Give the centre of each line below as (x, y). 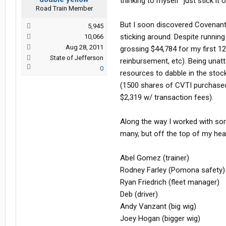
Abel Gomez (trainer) (155, 158)
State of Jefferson (77, 58)
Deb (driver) (139, 194)
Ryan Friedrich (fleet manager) (170, 182)
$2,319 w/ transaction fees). (167, 98)
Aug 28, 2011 (84, 47)
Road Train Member (64, 9)
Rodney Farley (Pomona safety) (173, 170)
